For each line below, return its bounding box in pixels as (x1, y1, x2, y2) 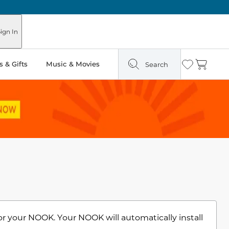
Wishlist (180, 63, 205, 71)
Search (145, 60, 168, 68)
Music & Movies (46, 60, 100, 68)
